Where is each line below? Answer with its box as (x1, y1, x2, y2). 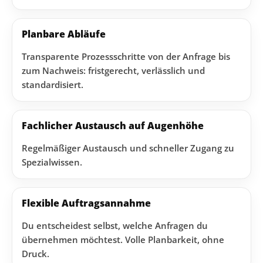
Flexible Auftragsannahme (22, 197, 151, 210)
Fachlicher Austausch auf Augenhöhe (22, 119, 204, 132)
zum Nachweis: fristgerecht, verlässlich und (22, 65, 205, 76)
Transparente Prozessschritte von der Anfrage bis (22, 50, 230, 62)
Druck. (22, 248, 49, 259)
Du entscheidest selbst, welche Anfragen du (22, 220, 208, 231)
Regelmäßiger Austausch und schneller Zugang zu (22, 142, 234, 154)
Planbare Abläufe (22, 28, 106, 41)
